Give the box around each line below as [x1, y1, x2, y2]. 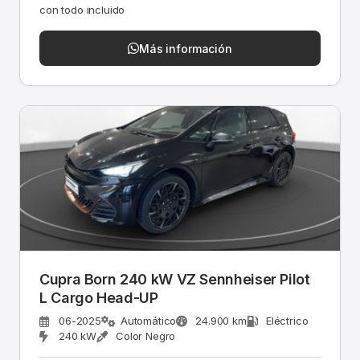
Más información [139, 41, 232, 55]
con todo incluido [39, 3, 125, 16]
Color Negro [116, 329, 176, 342]
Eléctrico [265, 314, 309, 327]
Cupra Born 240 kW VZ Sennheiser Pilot [39, 271, 310, 288]
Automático [120, 314, 177, 327]
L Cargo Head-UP [51, 289, 158, 306]
